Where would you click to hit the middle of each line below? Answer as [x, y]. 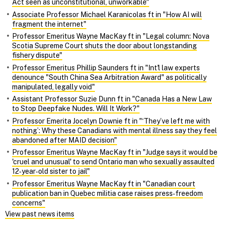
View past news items [40, 214]
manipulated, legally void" [53, 87]
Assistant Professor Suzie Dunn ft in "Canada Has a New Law [112, 99]
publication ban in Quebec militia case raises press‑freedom [107, 194]
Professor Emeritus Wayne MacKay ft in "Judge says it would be [115, 152]
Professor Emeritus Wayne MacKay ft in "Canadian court [104, 184]
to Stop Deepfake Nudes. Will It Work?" [76, 109]
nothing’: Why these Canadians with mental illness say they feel [115, 130]
